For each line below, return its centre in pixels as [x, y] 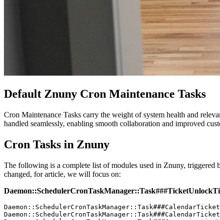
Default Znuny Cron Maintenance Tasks [105, 94]
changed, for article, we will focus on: [63, 174]
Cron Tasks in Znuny [57, 144]
